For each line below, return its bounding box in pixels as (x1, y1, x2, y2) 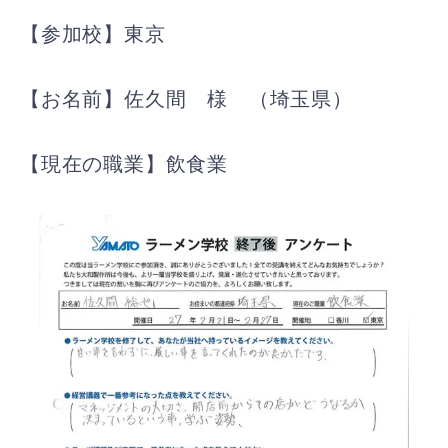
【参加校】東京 (20, 22, 166, 45)
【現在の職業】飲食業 (20, 152, 228, 175)
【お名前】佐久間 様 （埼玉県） (20, 87, 353, 110)
